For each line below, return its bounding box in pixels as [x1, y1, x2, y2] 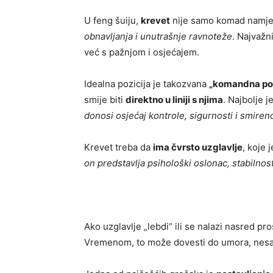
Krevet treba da [84, 141, 153, 154]
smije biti [84, 94, 126, 106]
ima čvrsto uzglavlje [153, 141, 243, 154]
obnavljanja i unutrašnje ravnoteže [84, 30, 232, 43]
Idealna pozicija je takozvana [84, 78, 209, 90]
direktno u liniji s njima [126, 94, 223, 106]
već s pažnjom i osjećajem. [84, 46, 199, 58]
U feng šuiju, [84, 15, 141, 27]
